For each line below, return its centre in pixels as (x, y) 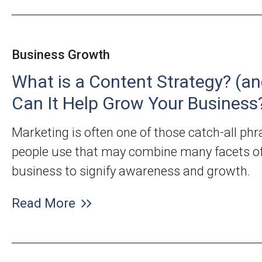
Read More (44, 203)
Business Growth (61, 55)
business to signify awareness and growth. (131, 171)
